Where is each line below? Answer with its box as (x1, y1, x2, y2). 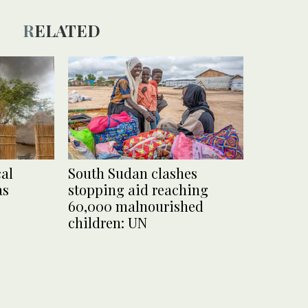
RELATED (34, 19, 100, 41)
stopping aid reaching (68, 180, 208, 199)
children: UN (68, 213, 147, 232)
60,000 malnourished (68, 197, 203, 216)
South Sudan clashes (68, 164, 197, 183)
